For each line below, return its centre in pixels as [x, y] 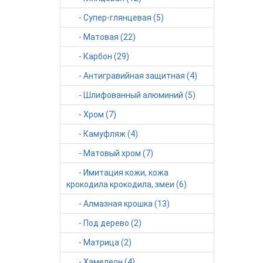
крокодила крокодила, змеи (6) [127, 184]
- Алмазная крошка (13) [118, 204]
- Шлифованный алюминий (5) [131, 95]
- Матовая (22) [101, 37]
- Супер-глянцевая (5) [115, 18]
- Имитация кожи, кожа [117, 173]
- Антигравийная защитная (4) [132, 76]
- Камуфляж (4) [102, 134]
